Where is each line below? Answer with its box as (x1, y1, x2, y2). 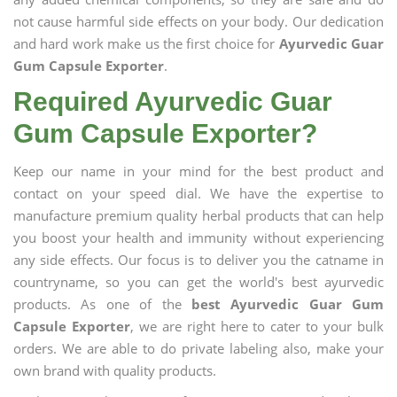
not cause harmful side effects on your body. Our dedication (13, 12, 384, 30)
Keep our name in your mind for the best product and (13, 162, 384, 180)
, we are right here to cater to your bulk (129, 317, 385, 335)
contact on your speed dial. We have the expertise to (13, 184, 384, 202)
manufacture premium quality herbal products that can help (13, 206, 384, 224)
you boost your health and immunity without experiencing (13, 229, 384, 246)
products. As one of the (13, 295, 191, 313)
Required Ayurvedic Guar (13, 87, 332, 116)
